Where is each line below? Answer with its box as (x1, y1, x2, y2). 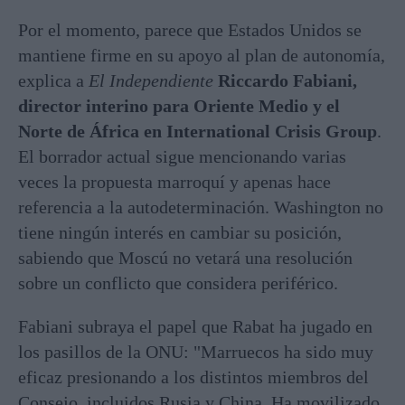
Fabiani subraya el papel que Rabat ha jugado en (18, 316, 372, 337)
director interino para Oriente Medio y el (18, 96, 340, 117)
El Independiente (89, 71, 213, 91)
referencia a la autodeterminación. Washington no (18, 197, 383, 218)
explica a (18, 71, 89, 91)
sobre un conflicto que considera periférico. (18, 273, 338, 294)
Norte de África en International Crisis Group (18, 121, 377, 142)
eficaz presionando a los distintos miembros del (18, 367, 369, 388)
